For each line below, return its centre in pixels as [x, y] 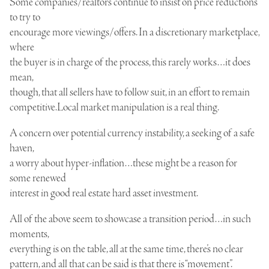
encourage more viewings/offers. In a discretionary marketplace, [134, 32]
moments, [29, 234]
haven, [22, 148]
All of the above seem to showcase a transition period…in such [130, 219]
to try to [25, 17]
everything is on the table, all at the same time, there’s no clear [126, 249]
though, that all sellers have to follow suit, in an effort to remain [130, 92]
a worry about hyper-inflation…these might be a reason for [123, 163]
